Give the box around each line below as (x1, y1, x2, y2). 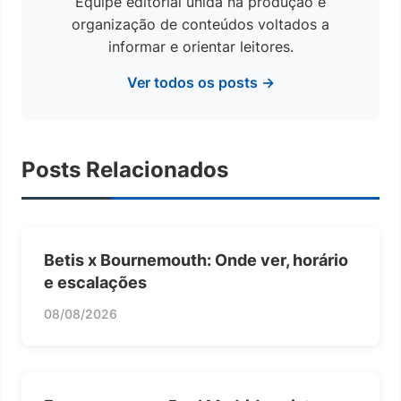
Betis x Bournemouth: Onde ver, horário (44, 250, 348, 269)
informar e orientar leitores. (107, 37, 294, 55)
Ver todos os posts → (126, 73, 275, 91)
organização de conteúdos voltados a (72, 14, 329, 33)
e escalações (44, 272, 147, 292)
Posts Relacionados (21, 156, 228, 183)
